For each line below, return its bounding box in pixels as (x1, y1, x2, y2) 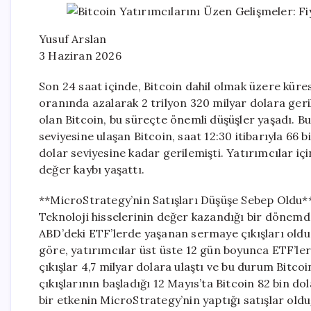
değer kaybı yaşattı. (39, 162, 144, 176)
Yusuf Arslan (39, 32, 107, 46)
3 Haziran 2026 (39, 49, 121, 62)
